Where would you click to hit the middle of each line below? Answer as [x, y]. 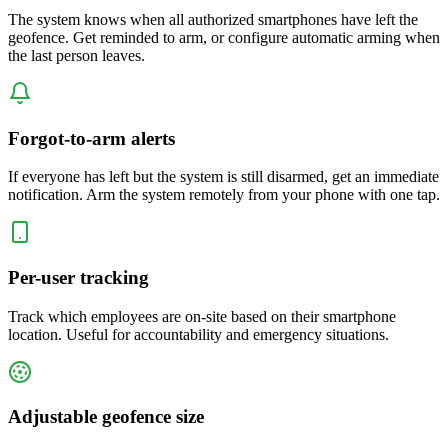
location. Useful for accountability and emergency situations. [198, 334]
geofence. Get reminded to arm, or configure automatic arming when [224, 37]
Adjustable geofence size [106, 417]
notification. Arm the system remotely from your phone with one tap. [224, 195]
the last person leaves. [76, 55]
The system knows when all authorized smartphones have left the [213, 19]
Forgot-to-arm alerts [91, 138]
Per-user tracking [78, 277]
